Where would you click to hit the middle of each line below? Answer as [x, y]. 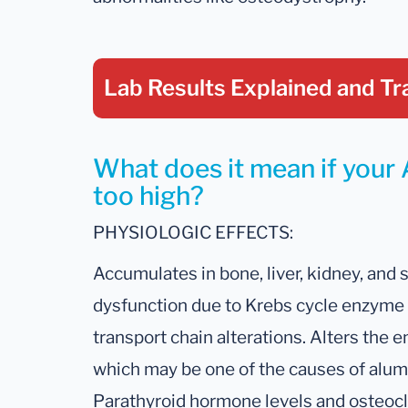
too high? [148, 196]
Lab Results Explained [220, 88]
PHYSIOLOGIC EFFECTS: [193, 233]
